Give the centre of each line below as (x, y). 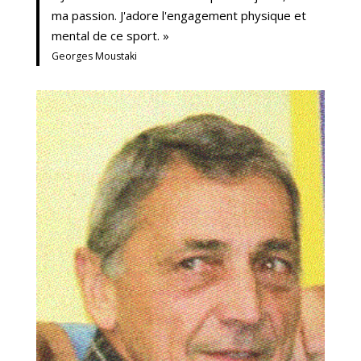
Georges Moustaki (94, 56)
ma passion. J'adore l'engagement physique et (178, 15)
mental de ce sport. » (110, 35)
